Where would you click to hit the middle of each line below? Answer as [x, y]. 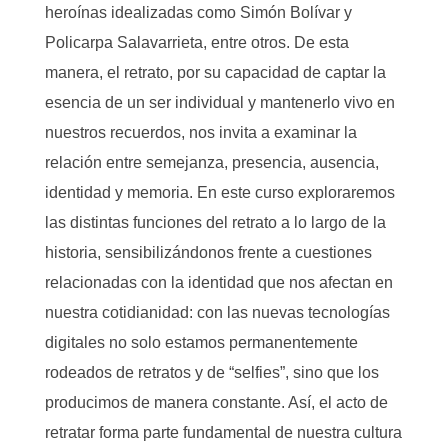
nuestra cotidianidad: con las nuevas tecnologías [217, 312]
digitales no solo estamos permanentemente [201, 342]
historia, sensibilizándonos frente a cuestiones [208, 252]
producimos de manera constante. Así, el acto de [216, 402]
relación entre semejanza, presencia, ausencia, [212, 162]
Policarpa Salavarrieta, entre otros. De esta [197, 42]
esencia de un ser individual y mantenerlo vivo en [220, 102]
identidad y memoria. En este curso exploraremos [220, 192]
